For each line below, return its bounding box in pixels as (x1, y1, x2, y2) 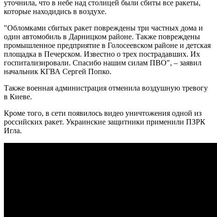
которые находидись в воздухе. (4, 7, 107, 15)
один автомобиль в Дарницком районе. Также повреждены (4, 32, 200, 41)
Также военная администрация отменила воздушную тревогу (4, 83, 208, 92)
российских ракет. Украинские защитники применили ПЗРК (4, 117, 205, 126)
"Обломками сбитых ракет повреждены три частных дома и (4, 23, 203, 32)
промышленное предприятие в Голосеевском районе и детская (4, 41, 211, 49)
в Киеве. (4, 92, 32, 101)
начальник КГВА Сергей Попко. (4, 67, 111, 76)
